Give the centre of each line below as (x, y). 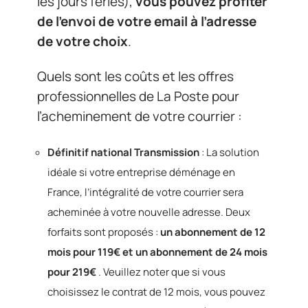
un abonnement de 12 (213, 232)
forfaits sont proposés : (104, 232)
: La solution (229, 152)
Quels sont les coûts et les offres (135, 76)
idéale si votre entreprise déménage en (141, 172)
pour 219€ (72, 272)
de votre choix (82, 41)
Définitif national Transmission (123, 152)
